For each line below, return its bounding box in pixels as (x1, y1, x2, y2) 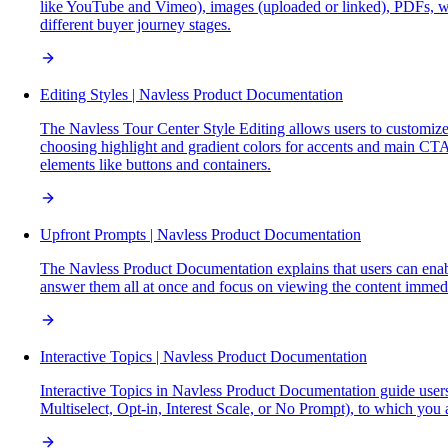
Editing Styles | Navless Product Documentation (40, 86, 343, 104)
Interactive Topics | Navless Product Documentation (40, 348, 367, 366)
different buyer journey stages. (40, 16, 231, 34)
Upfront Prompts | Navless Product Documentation (40, 226, 361, 244)
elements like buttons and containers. (40, 156, 271, 174)
